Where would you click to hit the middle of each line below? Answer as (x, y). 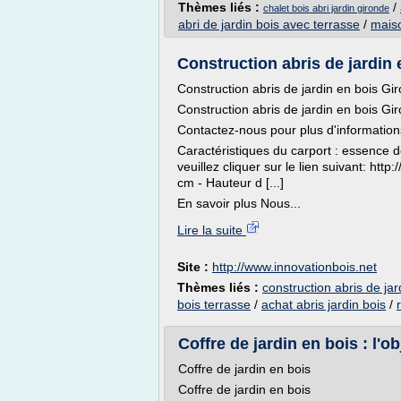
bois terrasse (214, 304)
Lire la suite (212, 230)
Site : (195, 267)
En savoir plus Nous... (239, 203)
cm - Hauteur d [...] (230, 183)
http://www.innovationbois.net (294, 267)
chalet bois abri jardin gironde (326, 8)
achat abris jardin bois (324, 304)
